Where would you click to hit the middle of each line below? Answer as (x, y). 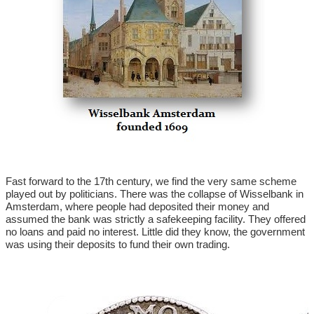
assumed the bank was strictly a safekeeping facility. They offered (156, 219)
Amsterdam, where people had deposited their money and (137, 206)
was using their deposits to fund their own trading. (118, 244)
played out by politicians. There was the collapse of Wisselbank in (155, 194)
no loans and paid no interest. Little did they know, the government (155, 232)
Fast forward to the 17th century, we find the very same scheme (151, 181)
